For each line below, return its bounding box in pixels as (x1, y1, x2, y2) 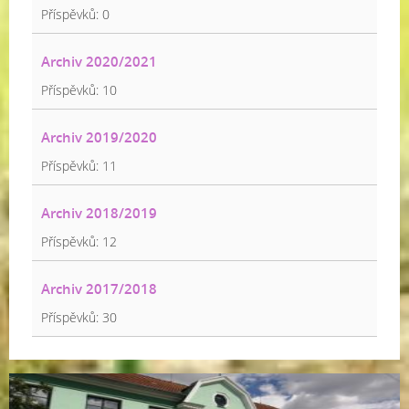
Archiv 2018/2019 (41, 204, 157, 222)
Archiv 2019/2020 (41, 128, 157, 146)
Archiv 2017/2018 (41, 279, 157, 298)
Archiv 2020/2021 (41, 52, 157, 70)
